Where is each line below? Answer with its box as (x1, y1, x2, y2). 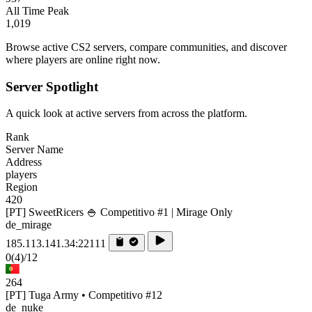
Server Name (6, 143, 63, 156)
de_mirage (6, 219, 52, 231)
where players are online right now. (6, 53, 160, 65)
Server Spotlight (6, 79, 98, 94)
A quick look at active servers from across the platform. (6, 107, 247, 120)
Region (6, 181, 38, 194)
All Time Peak (6, 4, 69, 17)
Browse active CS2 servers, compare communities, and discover (6, 40, 287, 53)
